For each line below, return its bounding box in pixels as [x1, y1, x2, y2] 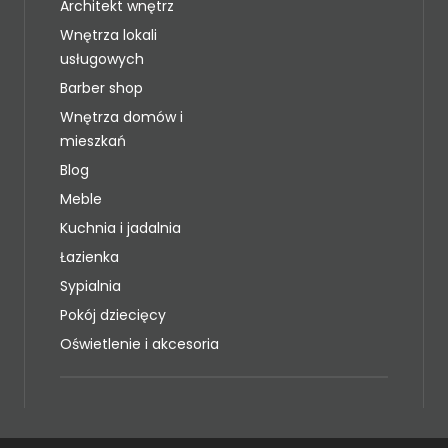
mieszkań [60, 130, 126, 151]
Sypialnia [60, 275, 121, 296]
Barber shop [60, 77, 143, 98]
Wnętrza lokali [60, 24, 157, 45]
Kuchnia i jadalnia [60, 217, 181, 238]
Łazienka [60, 246, 119, 267]
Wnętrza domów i [60, 106, 183, 127]
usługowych [60, 48, 144, 69]
